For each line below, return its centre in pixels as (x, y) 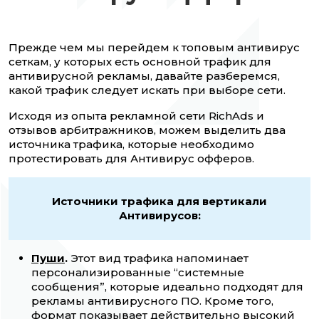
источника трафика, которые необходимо (131, 145)
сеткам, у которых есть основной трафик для (140, 62)
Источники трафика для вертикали (159, 202)
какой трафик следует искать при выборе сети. (147, 90)
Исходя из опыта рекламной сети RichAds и (136, 116)
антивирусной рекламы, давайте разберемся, (144, 76)
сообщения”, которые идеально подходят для (167, 287)
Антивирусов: (159, 216)
